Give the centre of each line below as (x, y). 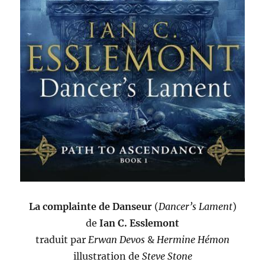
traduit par (62, 240)
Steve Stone (167, 256)
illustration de (107, 256)
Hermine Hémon (193, 240)
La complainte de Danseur (90, 207)
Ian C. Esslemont (139, 223)
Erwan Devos (117, 240)
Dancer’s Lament (195, 207)
